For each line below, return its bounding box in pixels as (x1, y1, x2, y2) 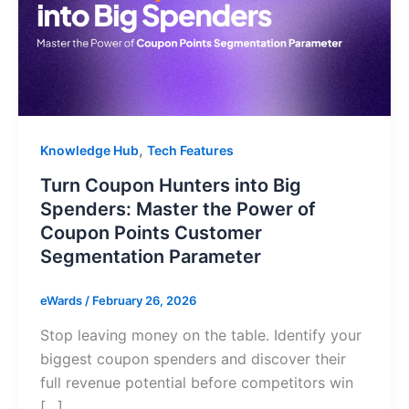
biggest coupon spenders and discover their (40, 349, 346, 368)
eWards (40, 293, 85, 309)
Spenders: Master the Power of (40, 198, 316, 221)
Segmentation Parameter (40, 246, 261, 268)
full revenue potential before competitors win (40, 372, 353, 392)
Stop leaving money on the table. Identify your (40, 325, 362, 344)
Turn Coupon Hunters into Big (40, 174, 301, 197)
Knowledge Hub (40, 142, 139, 159)
